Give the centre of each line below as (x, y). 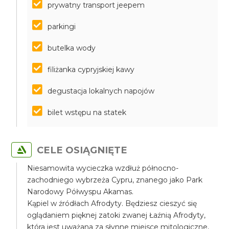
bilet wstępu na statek (87, 112)
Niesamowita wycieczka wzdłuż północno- (103, 168)
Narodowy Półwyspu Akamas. (81, 192)
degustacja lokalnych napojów (101, 91)
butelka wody (72, 48)
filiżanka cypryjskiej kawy (91, 70)
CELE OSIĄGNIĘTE (82, 150)
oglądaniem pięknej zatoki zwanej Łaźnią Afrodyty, (117, 215)
